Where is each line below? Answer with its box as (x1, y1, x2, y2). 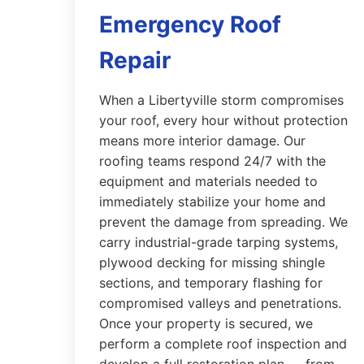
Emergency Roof (99, 11, 281, 38)
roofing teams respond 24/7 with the (99, 153, 326, 169)
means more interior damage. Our (99, 132, 305, 149)
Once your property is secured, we (99, 315, 313, 331)
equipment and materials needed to (99, 173, 318, 189)
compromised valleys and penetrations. (99, 295, 341, 311)
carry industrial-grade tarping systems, (99, 234, 338, 250)
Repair (99, 46, 171, 74)
